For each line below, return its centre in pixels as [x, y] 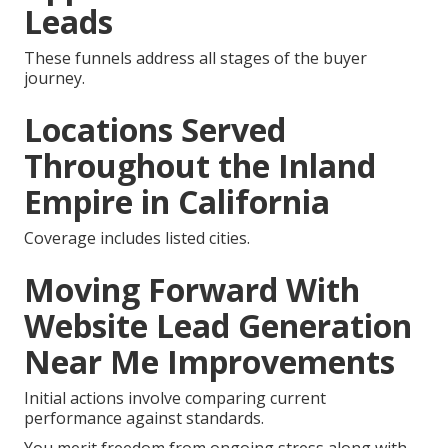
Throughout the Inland [200, 165]
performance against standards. [144, 417]
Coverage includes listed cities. [137, 237]
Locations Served [155, 129]
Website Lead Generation [218, 325]
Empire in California [177, 201]
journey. [54, 77]
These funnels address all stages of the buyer [195, 57]
